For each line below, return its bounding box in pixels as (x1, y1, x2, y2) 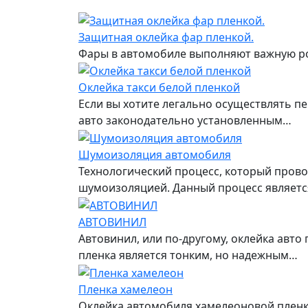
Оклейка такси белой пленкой (78, 80, 240, 96)
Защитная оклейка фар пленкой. (78, 29, 254, 45)
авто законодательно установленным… (78, 113, 291, 129)
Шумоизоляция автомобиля (78, 147, 231, 163)
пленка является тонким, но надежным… (78, 247, 298, 263)
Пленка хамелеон (78, 281, 173, 297)
